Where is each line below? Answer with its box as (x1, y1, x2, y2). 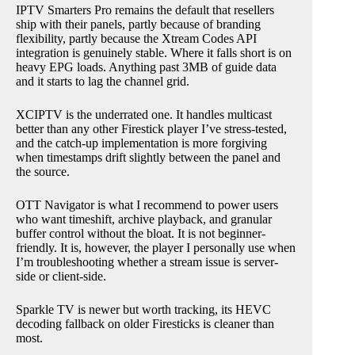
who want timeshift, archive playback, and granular (16, 212, 272, 226)
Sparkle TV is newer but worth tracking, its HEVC (16, 302, 271, 316)
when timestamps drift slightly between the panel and (16, 150, 281, 164)
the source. (16, 164, 70, 178)
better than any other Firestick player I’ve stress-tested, (16, 121, 287, 136)
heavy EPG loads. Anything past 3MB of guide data (16, 59, 277, 74)
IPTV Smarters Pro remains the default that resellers (16, 2, 274, 17)
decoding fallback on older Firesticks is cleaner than (16, 316, 274, 330)
